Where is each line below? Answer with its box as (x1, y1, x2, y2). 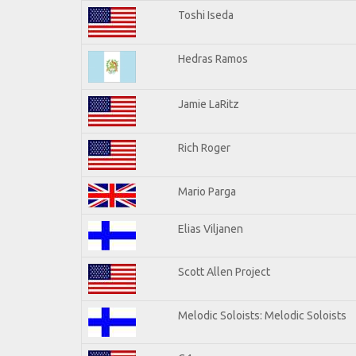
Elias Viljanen (178, 222, 243, 235)
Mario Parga (178, 184, 236, 198)
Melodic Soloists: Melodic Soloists (178, 308, 346, 322)
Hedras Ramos (178, 52, 248, 65)
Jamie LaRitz (178, 97, 239, 110)
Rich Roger (178, 141, 230, 154)
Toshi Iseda (178, 8, 234, 21)
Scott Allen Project (178, 265, 270, 278)
